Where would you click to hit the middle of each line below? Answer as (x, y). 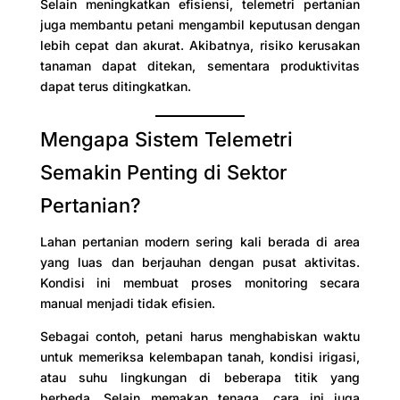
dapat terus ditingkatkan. (115, 86)
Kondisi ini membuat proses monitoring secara (200, 282)
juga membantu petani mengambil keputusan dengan (200, 24)
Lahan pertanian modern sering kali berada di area (200, 241)
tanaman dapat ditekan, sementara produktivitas (200, 65)
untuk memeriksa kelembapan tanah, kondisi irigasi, (200, 356)
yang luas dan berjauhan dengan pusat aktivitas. (200, 262)
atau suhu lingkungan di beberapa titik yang (200, 377)
